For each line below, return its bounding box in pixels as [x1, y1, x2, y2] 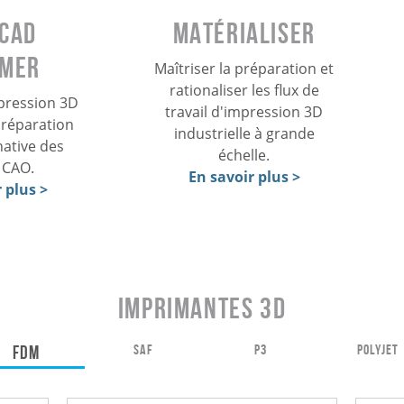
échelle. [218, 144, 271, 165]
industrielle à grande [173, 123, 315, 143]
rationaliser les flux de [169, 79, 319, 100]
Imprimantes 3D [117, 292, 287, 325]
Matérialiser [172, 16, 316, 49]
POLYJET [357, 341, 399, 357]
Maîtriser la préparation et [154, 58, 335, 78]
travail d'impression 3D [165, 101, 324, 122]
